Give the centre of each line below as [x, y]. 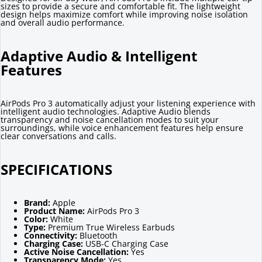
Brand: [37, 202]
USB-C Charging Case [126, 243]
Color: [36, 219]
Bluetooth [97, 235]
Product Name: [54, 211]
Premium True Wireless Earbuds [110, 227]
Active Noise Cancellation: [76, 251]
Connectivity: [51, 235]
